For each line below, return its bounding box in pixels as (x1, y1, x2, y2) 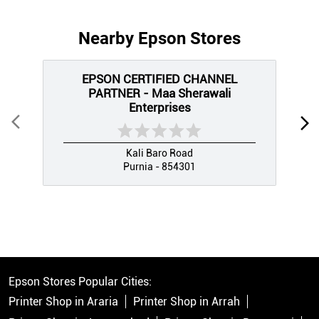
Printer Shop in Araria (9, 294, 118, 308)
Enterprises (128, 100, 191, 115)
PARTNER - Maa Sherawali (88, 85, 231, 100)
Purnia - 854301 (123, 160, 196, 172)
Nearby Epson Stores (78, 28, 241, 48)
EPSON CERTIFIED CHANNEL (82, 71, 237, 86)
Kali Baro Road (126, 147, 193, 159)
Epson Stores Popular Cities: (9, 274, 152, 288)
